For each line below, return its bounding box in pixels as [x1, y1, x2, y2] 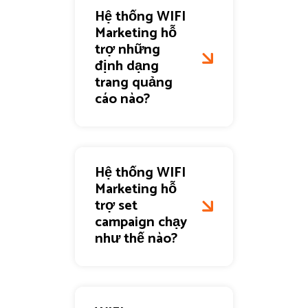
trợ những [94, 38, 160, 62]
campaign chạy [94, 211, 187, 234]
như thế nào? [94, 228, 177, 251]
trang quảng [94, 71, 173, 95]
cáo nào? [94, 88, 150, 111]
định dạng [94, 55, 159, 78]
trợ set [94, 195, 137, 218]
